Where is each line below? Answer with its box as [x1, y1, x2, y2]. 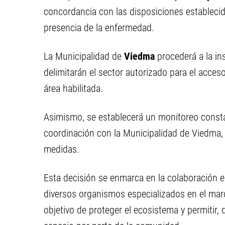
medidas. [44, 143, 79, 155]
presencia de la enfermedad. [44, 22, 154, 34]
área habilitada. [44, 82, 103, 94]
